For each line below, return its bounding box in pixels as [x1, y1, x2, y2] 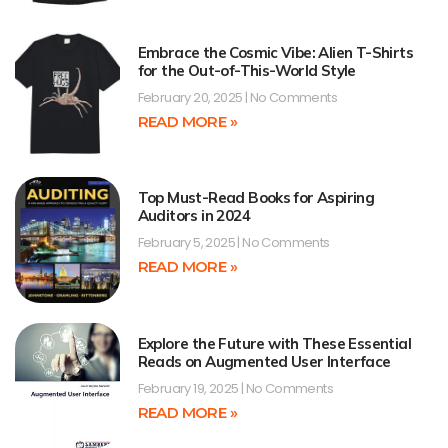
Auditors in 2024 [137, 206, 250, 226]
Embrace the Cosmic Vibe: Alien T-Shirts [137, 42, 414, 62]
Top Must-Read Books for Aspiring [137, 188, 375, 208]
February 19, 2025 [137, 378, 241, 398]
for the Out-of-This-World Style [137, 60, 356, 80]
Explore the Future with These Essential [137, 333, 412, 353]
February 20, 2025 [137, 87, 245, 107]
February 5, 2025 [137, 233, 238, 253]
